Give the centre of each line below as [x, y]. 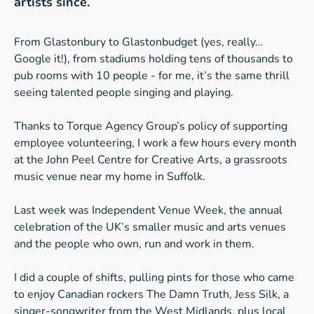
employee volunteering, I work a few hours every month [155, 143]
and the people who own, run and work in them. [134, 244]
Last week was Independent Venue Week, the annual [148, 210]
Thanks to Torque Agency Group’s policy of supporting [151, 126]
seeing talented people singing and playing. [124, 93]
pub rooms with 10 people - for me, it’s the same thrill [152, 76]
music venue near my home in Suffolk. [110, 177]
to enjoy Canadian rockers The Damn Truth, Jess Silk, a [151, 294]
